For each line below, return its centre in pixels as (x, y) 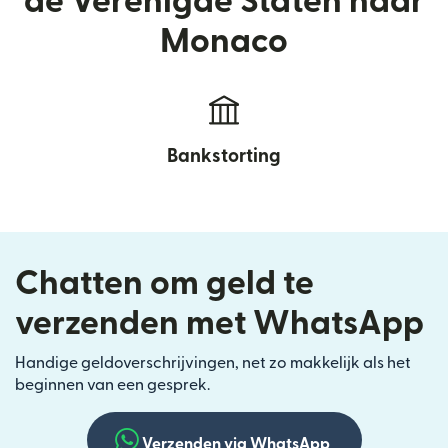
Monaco (224, 41)
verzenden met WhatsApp (219, 323)
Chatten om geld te (164, 283)
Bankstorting (224, 156)
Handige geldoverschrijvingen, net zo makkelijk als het (213, 362)
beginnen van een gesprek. (112, 384)
